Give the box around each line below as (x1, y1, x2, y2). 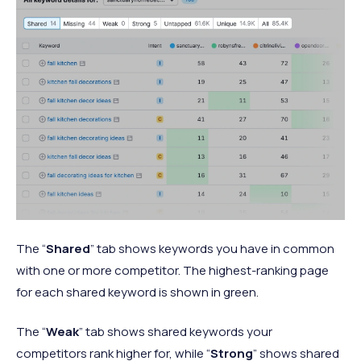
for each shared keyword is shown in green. (16, 284, 259, 301)
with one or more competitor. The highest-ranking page (16, 262, 329, 280)
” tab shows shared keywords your (79, 323, 272, 341)
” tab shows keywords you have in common (90, 240, 334, 258)
